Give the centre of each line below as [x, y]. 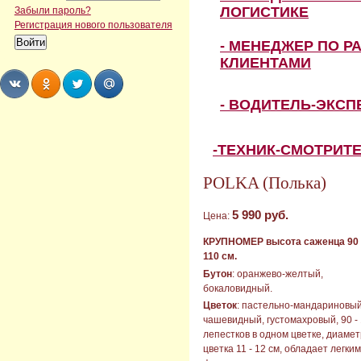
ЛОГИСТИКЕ [264, 12]
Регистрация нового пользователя [93, 25]
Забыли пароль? [52, 10]
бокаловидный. [238, 288]
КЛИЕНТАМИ [266, 63]
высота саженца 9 [309, 242]
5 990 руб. [260, 216]
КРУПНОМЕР [234, 242]
